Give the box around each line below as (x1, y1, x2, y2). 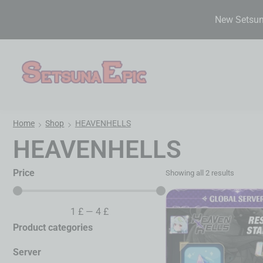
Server (13, 247, 41, 258)
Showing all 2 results (166, 168, 234, 177)
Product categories (13, 222, 93, 233)
